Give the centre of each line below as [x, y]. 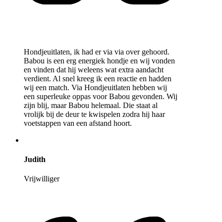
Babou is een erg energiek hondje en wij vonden [99, 60]
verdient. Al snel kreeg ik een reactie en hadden [98, 78]
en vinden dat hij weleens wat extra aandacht [94, 69]
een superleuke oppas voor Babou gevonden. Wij [101, 96]
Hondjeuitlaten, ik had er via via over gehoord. [97, 52]
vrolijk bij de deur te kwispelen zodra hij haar [94, 114]
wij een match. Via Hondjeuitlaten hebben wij [95, 87]
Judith [35, 160]
